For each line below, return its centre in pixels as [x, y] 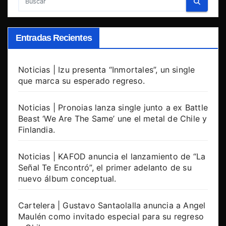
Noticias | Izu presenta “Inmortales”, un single [107, 70]
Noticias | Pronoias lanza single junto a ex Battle [113, 108]
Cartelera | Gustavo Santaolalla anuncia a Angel [112, 206]
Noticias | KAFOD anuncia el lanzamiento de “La [112, 157]
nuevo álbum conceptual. [67, 179]
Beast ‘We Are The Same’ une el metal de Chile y [113, 119]
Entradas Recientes [54, 38]
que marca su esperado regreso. [81, 81]
